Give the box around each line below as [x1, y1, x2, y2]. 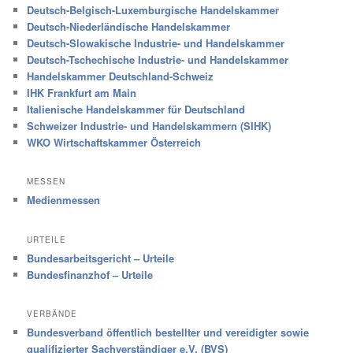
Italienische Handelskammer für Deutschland [27, 101, 246, 117]
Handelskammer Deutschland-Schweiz [27, 68, 214, 84]
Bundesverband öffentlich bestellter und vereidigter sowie [27, 325, 310, 340]
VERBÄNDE [27, 308, 78, 320]
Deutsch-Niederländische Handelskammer [27, 18, 231, 34]
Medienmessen [27, 192, 101, 208]
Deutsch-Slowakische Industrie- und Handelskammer [27, 35, 285, 50]
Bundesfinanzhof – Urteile [27, 266, 154, 282]
